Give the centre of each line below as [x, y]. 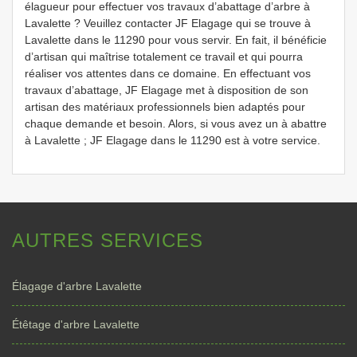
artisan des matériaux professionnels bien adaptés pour [165, 107]
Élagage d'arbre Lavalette [77, 286]
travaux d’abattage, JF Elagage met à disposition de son [167, 90]
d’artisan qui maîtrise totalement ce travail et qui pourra [164, 57]
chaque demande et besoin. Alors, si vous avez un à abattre [176, 124]
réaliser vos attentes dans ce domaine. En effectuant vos [168, 73]
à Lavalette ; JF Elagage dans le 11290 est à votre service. [173, 140]
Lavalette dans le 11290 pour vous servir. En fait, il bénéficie [176, 40]
